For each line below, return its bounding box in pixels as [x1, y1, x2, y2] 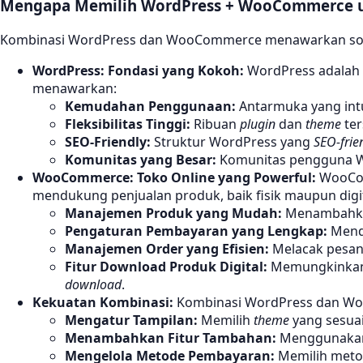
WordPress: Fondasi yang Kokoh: [32, 62, 244, 80]
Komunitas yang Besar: [65, 151, 216, 169]
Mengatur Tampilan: [65, 311, 198, 330]
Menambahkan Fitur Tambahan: [65, 329, 276, 348]
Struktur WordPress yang [151, 133, 314, 152]
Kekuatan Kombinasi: [32, 293, 173, 312]
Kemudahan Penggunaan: [65, 97, 236, 116]
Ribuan [190, 115, 240, 134]
